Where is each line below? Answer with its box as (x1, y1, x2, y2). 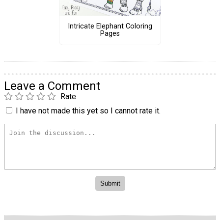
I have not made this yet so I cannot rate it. (16, 106, 161, 115)
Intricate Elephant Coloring (67, 22, 152, 31)
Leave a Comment (4, 79, 100, 93)
